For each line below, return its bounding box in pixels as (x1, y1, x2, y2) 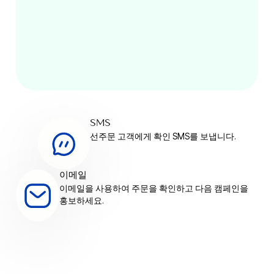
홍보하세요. (59, 196, 105, 206)
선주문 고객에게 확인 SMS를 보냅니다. (90, 131, 237, 142)
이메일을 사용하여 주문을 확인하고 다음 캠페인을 (59, 183, 249, 194)
